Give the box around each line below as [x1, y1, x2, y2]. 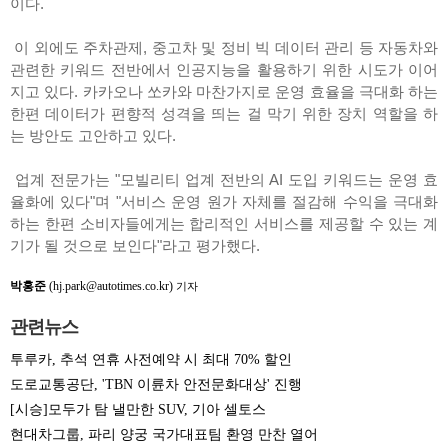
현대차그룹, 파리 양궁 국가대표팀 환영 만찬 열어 [10, 427, 318, 443]
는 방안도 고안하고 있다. [10, 127, 180, 145]
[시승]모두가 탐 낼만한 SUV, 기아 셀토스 [10, 402, 266, 418]
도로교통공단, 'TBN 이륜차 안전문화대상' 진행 [10, 377, 302, 393]
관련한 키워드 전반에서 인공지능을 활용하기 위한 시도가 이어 [10, 61, 438, 79]
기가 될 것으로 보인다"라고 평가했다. [10, 237, 264, 255]
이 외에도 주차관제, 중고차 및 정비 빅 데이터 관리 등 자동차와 [10, 39, 438, 57]
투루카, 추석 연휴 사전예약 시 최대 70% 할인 [10, 352, 292, 368]
